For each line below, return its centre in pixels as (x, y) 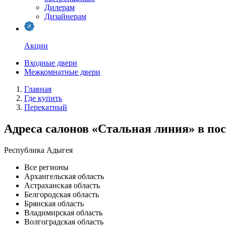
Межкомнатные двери (62, 72)
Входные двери (51, 63)
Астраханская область (62, 185)
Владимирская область (63, 212)
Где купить (43, 98)
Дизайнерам (65, 16)
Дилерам (60, 7)
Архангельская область (64, 176)
